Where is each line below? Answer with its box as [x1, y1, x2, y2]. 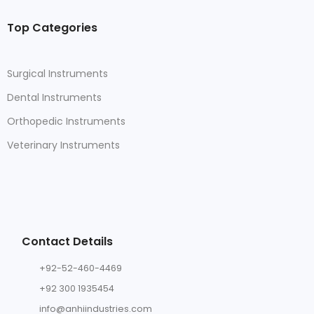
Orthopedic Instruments [7, 114, 125, 128]
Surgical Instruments [7, 66, 108, 81]
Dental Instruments [7, 90, 102, 104]
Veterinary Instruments [7, 137, 120, 152]
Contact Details [22, 233, 113, 250]
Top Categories [7, 19, 97, 36]
